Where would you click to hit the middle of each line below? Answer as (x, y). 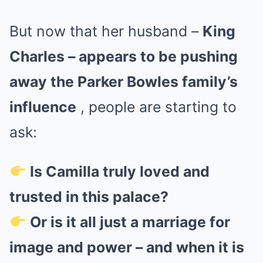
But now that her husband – (106, 31)
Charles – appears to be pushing (124, 56)
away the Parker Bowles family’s (124, 82)
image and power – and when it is (127, 247)
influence (43, 107)
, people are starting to (156, 107)
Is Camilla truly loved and (120, 171)
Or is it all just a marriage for (130, 222)
